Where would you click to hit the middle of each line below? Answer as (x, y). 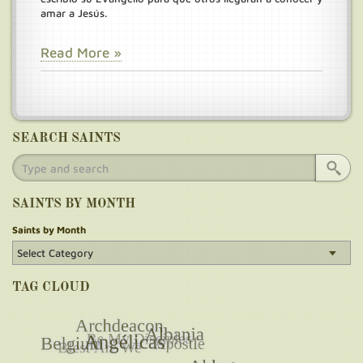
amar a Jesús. (74, 13)
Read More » (81, 53)
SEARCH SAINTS (66, 139)
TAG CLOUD (51, 288)
